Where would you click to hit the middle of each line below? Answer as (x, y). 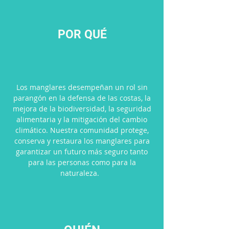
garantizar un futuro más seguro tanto (82, 152)
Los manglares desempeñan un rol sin (82, 87)
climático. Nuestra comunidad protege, (82, 130)
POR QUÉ (82, 35)
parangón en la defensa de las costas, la (82, 98)
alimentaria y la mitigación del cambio (82, 119)
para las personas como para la (82, 162)
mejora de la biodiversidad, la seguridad (82, 109)
